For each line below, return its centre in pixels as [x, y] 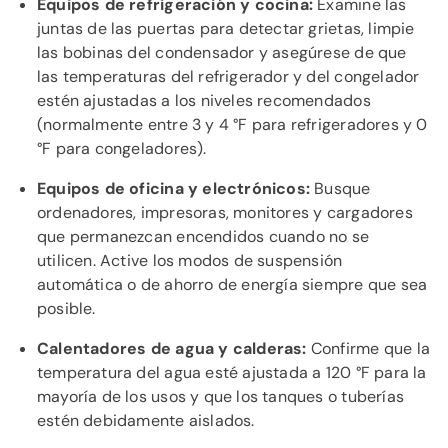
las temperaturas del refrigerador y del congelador [228, 76]
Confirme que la [368, 348]
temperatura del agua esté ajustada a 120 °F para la [232, 372]
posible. [66, 308]
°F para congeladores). [122, 148]
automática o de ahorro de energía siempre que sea [232, 284]
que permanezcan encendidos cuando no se [203, 236]
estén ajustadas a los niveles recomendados [204, 100]
